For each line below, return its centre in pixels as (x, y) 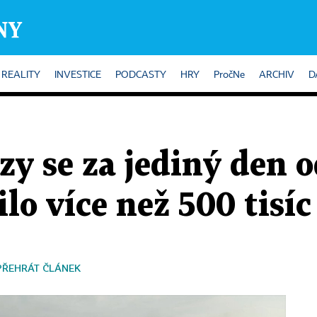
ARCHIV (277, 75)
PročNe (229, 75)
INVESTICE (78, 75)
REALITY (21, 75)
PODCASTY (141, 75)
